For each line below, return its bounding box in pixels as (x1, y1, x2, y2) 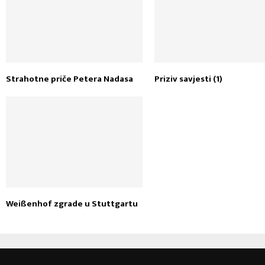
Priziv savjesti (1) (154, 71, 223, 86)
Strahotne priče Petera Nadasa (6, 71, 133, 86)
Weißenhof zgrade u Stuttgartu (6, 196, 138, 211)
